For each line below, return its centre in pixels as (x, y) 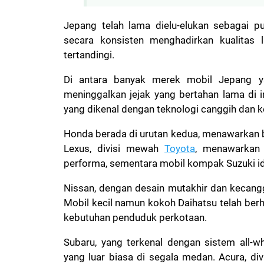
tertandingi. (90, 55)
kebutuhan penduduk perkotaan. (136, 218)
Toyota (180, 149)
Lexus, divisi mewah (114, 149)
